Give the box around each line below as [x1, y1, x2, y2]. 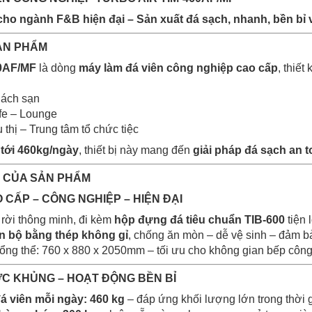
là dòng [36, 62, 79, 74]
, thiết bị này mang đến [79, 144, 193, 156]
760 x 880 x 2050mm [42, 244, 145, 256]
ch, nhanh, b [214, 13, 280, 25]
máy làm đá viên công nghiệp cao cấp [79, 62, 278, 74]
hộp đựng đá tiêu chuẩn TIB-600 [114, 214, 285, 226]
